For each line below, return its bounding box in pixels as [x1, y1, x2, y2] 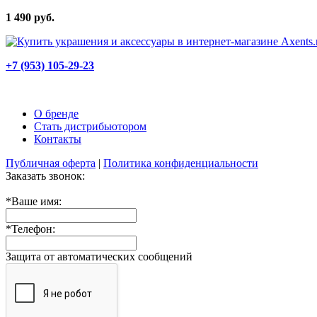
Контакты [34, 132, 81, 145]
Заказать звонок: [6, 169, 85, 182]
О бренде [34, 107, 79, 120]
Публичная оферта [6, 156, 96, 169]
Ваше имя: [11, 195, 62, 207]
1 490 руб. [6, 11, 54, 23]
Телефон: [11, 222, 55, 235]
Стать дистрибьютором [34, 120, 146, 132]
